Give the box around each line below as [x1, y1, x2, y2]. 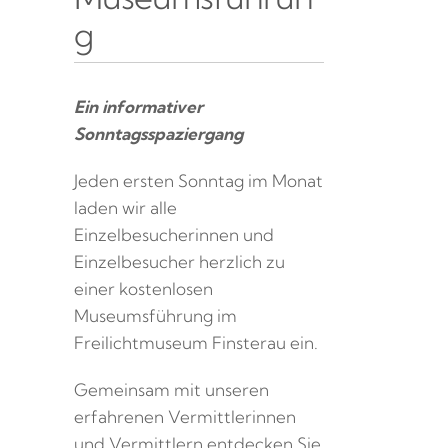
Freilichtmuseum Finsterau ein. [74, 331, 318, 353]
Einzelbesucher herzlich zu [74, 250, 285, 272]
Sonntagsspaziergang [74, 122, 243, 144]
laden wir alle [74, 196, 177, 218]
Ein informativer [74, 95, 203, 117]
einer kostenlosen [74, 277, 213, 299]
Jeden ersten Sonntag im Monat [74, 169, 323, 191]
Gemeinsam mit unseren [74, 378, 269, 400]
